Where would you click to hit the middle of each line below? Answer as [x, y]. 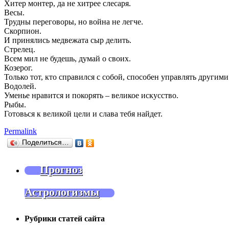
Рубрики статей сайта [65, 219]
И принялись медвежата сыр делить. [68, 40]
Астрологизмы [62, 192]
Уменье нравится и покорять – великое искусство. [91, 95]
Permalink [20, 131]
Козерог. [18, 67]
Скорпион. [23, 31]
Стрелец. [20, 49]
